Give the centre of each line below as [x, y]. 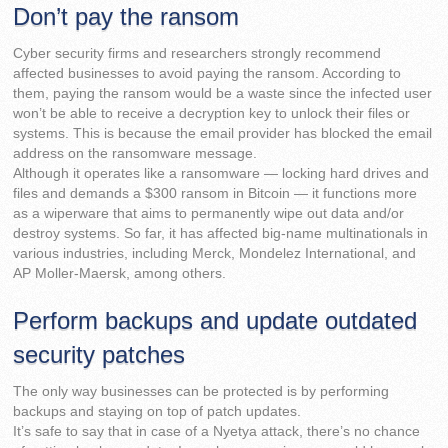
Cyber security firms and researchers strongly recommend [197, 54]
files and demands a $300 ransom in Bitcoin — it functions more [215, 194]
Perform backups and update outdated [215, 321]
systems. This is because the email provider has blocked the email [223, 134]
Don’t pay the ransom [126, 17]
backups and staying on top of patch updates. [157, 411]
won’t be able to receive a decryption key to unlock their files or [212, 114]
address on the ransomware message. [135, 154]
